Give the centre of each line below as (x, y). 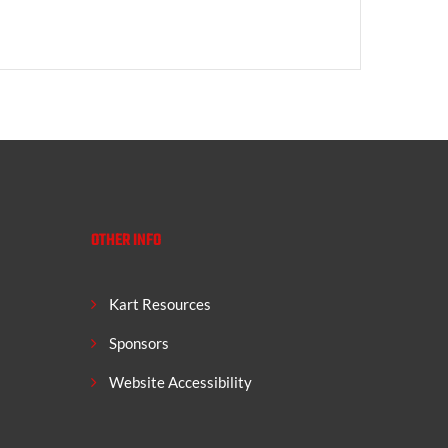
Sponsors (139, 342)
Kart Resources (160, 303)
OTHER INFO (126, 240)
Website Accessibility (180, 381)
